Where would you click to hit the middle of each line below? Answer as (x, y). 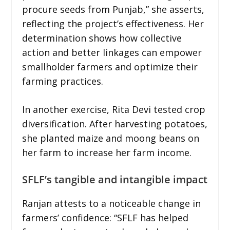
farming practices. (62, 81)
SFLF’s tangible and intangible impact (114, 179)
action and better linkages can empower (112, 52)
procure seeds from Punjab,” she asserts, (113, 9)
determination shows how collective (102, 38)
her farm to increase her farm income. (107, 152)
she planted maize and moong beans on (110, 138)
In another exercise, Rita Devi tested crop (113, 109)
